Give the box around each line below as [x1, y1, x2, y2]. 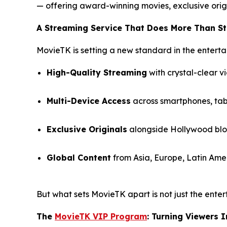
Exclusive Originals [47, 124, 127, 135]
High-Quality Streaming [47, 67, 147, 78]
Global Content [47, 153, 111, 163]
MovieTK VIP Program [55, 211, 147, 222]
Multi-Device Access [47, 96, 131, 106]
